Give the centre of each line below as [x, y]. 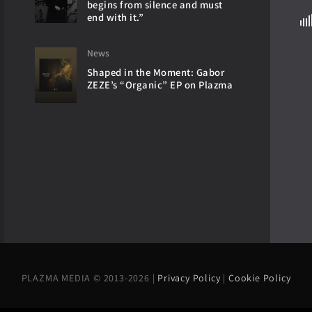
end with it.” [115, 17]
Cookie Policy [259, 278]
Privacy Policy [190, 278]
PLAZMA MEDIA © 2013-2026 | [89, 278]
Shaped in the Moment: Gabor [156, 72]
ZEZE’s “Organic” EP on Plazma [160, 85]
